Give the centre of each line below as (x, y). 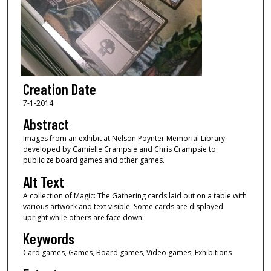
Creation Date (59, 89)
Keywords (48, 239)
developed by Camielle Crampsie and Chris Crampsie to (119, 149)
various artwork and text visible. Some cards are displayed (123, 206)
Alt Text (43, 181)
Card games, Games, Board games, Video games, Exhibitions (127, 253)
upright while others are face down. (83, 217)
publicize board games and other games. (93, 160)
